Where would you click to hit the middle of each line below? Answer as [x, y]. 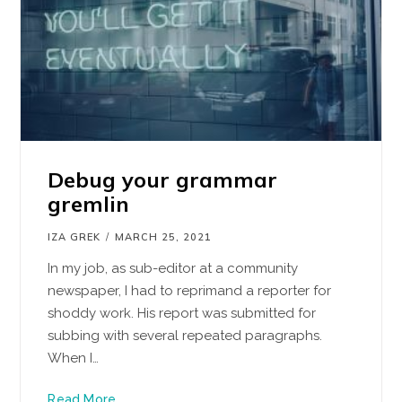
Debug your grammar [163, 179]
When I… [74, 358]
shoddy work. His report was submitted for [182, 313]
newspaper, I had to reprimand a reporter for [190, 291]
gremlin [89, 204]
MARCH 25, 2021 [164, 237]
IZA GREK [74, 237]
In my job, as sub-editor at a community [173, 268]
